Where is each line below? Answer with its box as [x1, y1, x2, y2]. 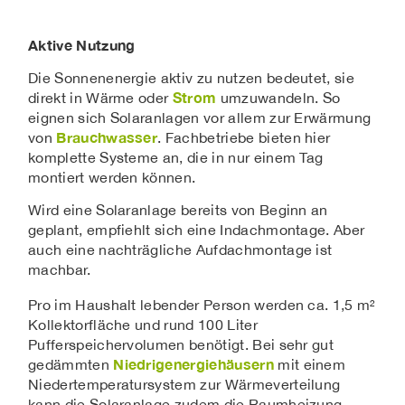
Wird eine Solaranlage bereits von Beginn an [28, 202, 328, 219]
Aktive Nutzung [28, 35, 136, 53]
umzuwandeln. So [216, 89, 341, 107]
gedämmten [28, 355, 114, 372]
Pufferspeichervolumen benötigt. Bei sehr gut [28, 335, 334, 353]
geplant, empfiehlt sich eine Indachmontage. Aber [28, 221, 365, 239]
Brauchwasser [56, 128, 158, 146]
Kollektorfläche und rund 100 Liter [28, 316, 258, 333]
